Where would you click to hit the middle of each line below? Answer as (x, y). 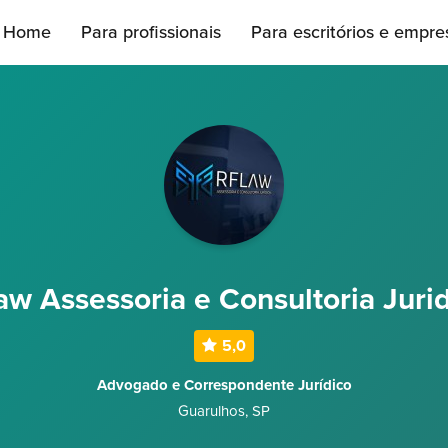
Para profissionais (151, 32)
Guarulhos (211, 411)
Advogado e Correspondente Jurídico (224, 385)
